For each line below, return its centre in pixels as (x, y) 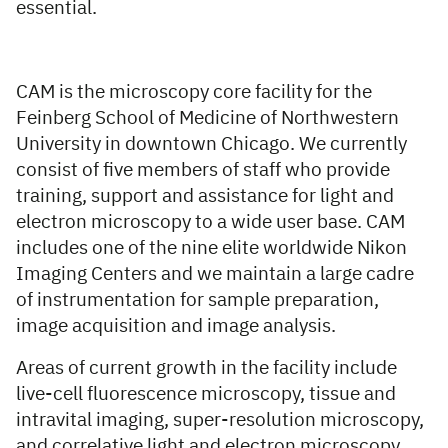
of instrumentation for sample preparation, (197, 300)
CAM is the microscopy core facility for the (194, 92)
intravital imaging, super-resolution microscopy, (220, 420)
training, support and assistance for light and (205, 196)
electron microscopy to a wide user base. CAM (210, 222)
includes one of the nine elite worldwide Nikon (211, 248)
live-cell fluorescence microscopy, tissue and (206, 394)
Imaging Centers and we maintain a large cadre (215, 274)
